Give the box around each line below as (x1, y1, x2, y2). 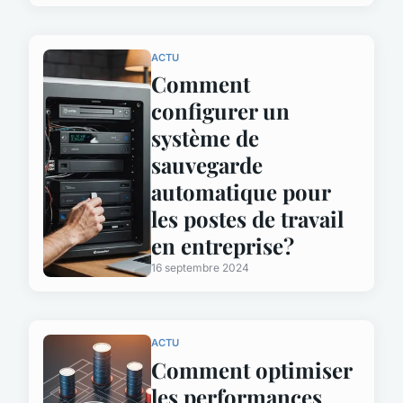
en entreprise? (151, 231, 294, 261)
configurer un (151, 96, 290, 126)
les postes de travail (151, 204, 344, 234)
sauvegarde (151, 150, 263, 180)
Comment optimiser (151, 355, 352, 385)
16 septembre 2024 (151, 261, 249, 275)
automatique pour (151, 177, 330, 207)
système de (151, 123, 259, 153)
